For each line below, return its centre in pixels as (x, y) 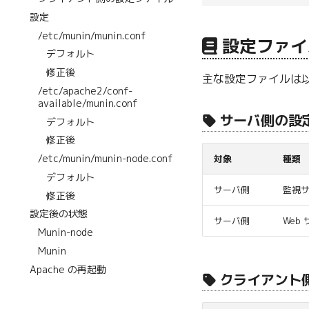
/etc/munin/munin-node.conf (105, 158)
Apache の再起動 (68, 269)
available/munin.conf (88, 103)
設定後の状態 (58, 214)
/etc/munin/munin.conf (92, 35)
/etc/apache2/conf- (85, 90)
